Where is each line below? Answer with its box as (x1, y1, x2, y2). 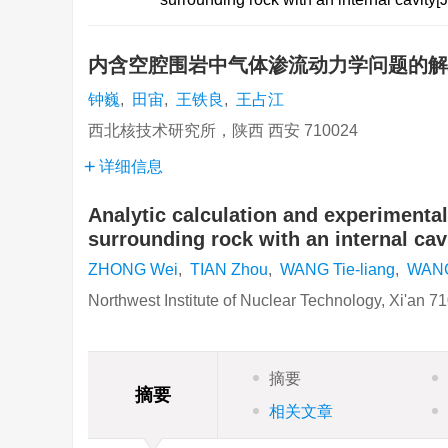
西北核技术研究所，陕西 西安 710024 (88, 122, 358, 139)
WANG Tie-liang (280, 261, 395, 278)
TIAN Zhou (190, 261, 268, 278)
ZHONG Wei (88, 261, 178, 278)
